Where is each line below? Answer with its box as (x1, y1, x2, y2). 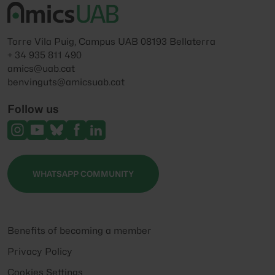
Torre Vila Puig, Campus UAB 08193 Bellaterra (7, 36, 215, 47)
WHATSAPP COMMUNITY (33, 168, 134, 179)
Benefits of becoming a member (7, 225, 152, 236)
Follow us (7, 102, 59, 115)
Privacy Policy (7, 246, 72, 257)
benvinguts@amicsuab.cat (7, 76, 125, 88)
